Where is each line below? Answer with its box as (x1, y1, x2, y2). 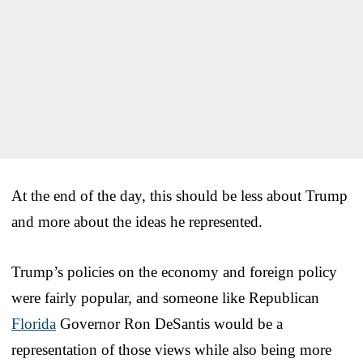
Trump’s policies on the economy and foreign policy (11, 263, 337, 280)
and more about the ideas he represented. (11, 212, 263, 230)
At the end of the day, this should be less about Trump (11, 186, 348, 204)
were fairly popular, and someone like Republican (11, 288, 319, 306)
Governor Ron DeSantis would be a (56, 314, 283, 332)
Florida (11, 314, 56, 332)
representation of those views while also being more (11, 340, 331, 358)
